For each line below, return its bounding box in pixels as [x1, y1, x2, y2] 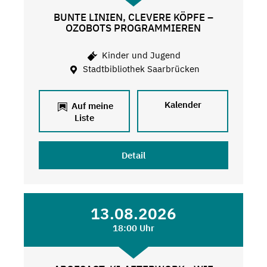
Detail [121, 149, 145, 161]
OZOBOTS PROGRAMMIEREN [66, 21, 201, 35]
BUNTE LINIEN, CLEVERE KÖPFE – [53, 10, 213, 24]
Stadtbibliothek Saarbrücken [80, 63, 200, 75]
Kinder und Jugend [100, 49, 181, 61]
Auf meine [69, 100, 113, 111]
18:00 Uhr [112, 222, 154, 234]
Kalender [164, 98, 201, 110]
